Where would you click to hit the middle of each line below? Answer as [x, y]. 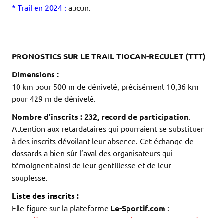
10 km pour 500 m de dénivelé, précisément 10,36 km [105, 86]
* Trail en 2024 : [39, 8]
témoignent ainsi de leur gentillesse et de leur [91, 165]
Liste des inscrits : [45, 196]
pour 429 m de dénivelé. [54, 99]
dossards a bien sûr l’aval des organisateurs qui [92, 153]
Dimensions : [35, 74]
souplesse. [30, 177]
